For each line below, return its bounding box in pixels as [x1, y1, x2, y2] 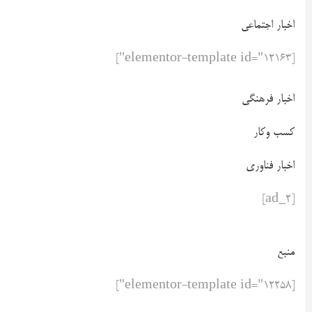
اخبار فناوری [246, 159, 295, 173]
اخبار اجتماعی [241, 18, 295, 33]
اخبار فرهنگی [242, 92, 295, 107]
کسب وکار [253, 125, 295, 140]
